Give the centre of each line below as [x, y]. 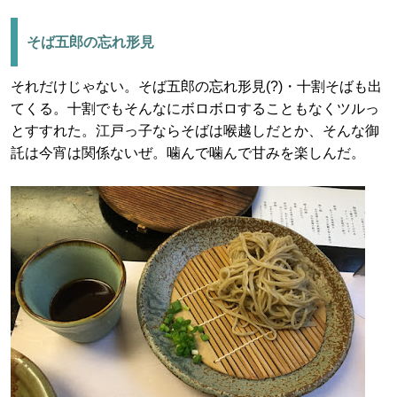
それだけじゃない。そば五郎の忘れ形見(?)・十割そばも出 [196, 86]
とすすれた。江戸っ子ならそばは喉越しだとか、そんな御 [195, 131]
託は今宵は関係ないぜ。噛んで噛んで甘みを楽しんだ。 [188, 153]
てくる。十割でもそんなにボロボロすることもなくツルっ [195, 109]
